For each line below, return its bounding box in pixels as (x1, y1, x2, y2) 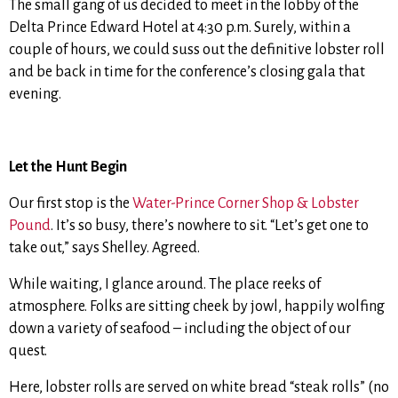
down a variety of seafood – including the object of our (9, 321, 351, 338)
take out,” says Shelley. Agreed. (9, 240, 200, 257)
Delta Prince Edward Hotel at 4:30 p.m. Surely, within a (9, 20, 351, 36)
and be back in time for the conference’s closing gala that (9, 64, 365, 81)
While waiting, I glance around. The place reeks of (9, 276, 321, 293)
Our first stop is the (9, 195, 132, 212)
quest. (9, 343, 47, 360)
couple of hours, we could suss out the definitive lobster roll (9, 42, 385, 59)
